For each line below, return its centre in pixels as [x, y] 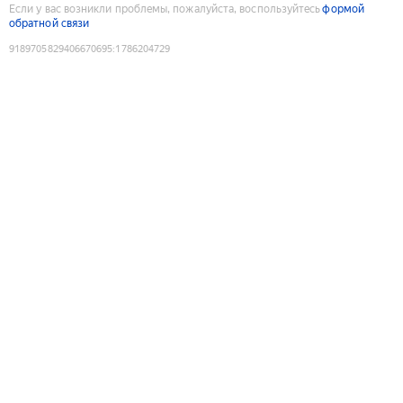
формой [343, 9]
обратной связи [49, 23]
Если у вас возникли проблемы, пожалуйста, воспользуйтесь [165, 9]
